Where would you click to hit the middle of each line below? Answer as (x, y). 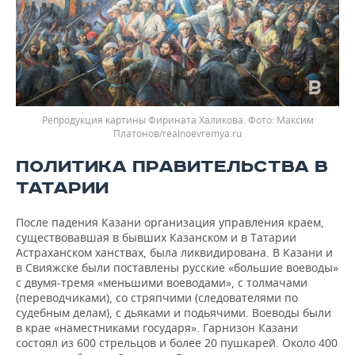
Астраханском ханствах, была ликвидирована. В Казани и (174, 252)
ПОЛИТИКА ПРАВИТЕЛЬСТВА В (172, 166)
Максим (295, 120)
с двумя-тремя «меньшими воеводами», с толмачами (162, 282)
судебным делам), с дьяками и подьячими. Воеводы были (174, 312)
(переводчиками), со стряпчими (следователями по (157, 297)
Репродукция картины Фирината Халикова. (145, 120)
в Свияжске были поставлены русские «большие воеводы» (177, 267)
